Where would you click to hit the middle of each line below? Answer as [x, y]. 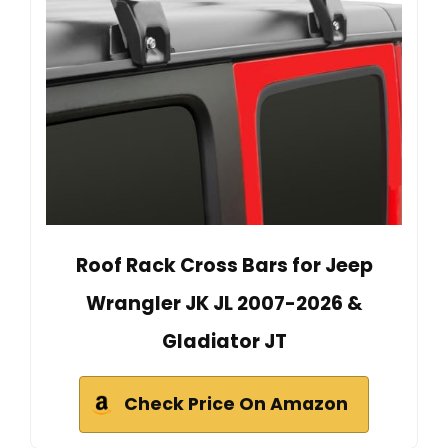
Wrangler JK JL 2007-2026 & [224, 304]
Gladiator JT [224, 342]
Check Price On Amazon [236, 404]
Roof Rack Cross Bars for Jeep [224, 266]
